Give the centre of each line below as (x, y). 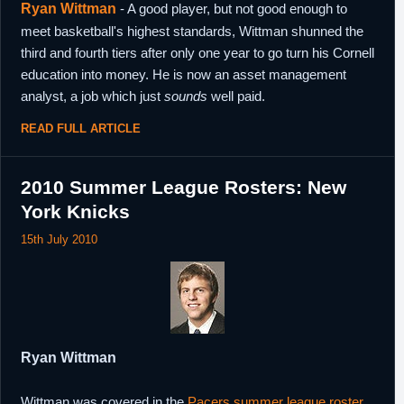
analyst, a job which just (92, 96)
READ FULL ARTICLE (81, 129)
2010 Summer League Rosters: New (184, 187)
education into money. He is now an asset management (184, 74)
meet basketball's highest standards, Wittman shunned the (192, 31)
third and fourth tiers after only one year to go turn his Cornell (197, 53)
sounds (186, 96)
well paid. (236, 96)
